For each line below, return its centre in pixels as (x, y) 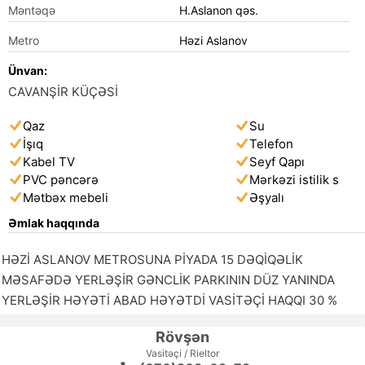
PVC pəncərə (61, 180)
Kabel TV (49, 162)
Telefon (271, 144)
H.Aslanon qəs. (218, 10)
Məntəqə (32, 10)
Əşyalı (267, 198)
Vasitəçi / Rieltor (182, 353)
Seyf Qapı (277, 162)
